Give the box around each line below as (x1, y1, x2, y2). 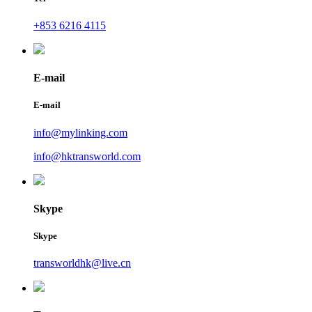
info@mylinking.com (33, 126, 127, 139)
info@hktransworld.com (33, 150, 141, 162)
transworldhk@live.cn (33, 257, 131, 270)
